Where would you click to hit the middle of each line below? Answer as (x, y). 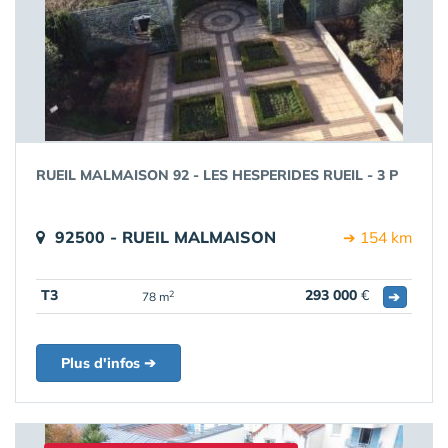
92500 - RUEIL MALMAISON (165, 237)
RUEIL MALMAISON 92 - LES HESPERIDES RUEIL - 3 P (217, 175)
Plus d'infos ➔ (108, 363)
